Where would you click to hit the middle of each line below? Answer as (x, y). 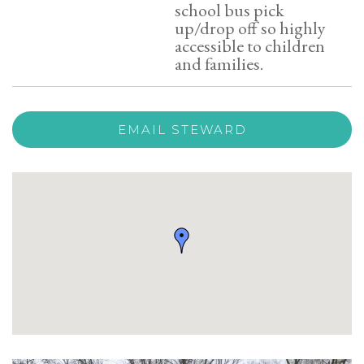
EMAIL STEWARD (182, 130)
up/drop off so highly (250, 28)
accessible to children (250, 46)
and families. (219, 64)
